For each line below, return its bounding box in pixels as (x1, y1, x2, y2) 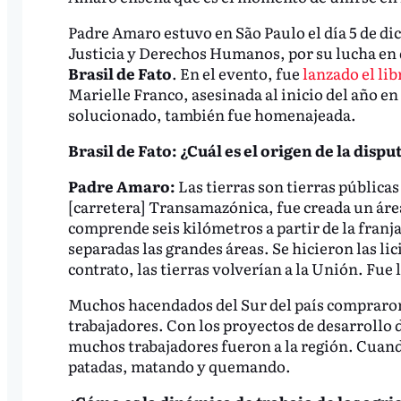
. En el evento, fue (171, 62, 300, 85)
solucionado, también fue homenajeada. (67, 103, 359, 126)
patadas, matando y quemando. (67, 354, 291, 377)
